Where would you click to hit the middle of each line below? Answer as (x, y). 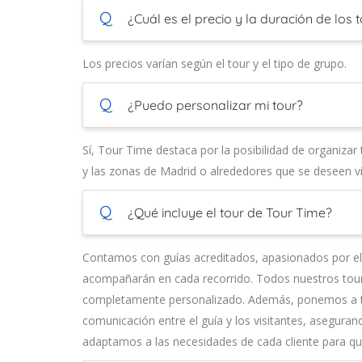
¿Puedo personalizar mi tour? (214, 105)
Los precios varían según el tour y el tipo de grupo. (215, 64)
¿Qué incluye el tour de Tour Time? (228, 213)
